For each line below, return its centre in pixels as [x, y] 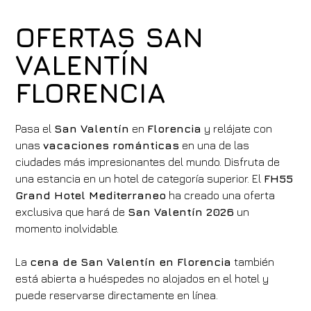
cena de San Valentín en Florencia [131, 262]
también [253, 262]
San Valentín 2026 [181, 212]
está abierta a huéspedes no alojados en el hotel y [142, 278]
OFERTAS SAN [110, 37]
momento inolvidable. [67, 228]
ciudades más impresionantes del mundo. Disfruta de [148, 162]
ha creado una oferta [221, 195]
